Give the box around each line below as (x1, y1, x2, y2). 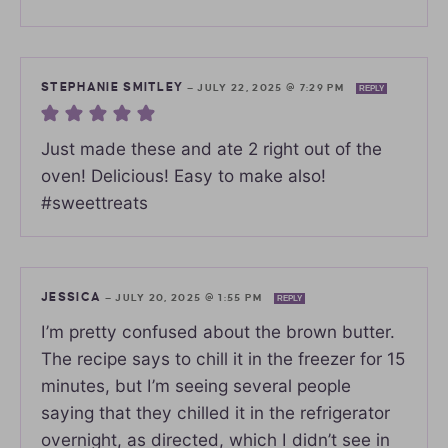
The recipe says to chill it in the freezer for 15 (41, 347, 405, 369)
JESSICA (41, 290, 102, 304)
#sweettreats (41, 191, 148, 213)
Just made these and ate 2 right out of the (41, 137, 382, 159)
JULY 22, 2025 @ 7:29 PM (197, 81, 349, 93)
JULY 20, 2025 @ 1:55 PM (115, 291, 266, 303)
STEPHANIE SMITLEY (41, 80, 184, 94)
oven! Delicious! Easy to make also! (41, 164, 326, 186)
